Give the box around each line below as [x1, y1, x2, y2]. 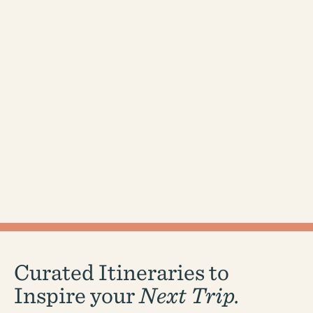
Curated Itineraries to [14, 257, 229, 285]
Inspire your [14, 280, 139, 308]
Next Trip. [139, 280, 240, 308]
